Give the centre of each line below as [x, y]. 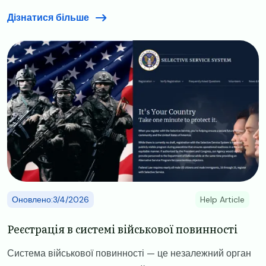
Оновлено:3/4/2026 [50, 200]
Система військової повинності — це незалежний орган [129, 254]
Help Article [222, 200]
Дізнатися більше [48, 18]
